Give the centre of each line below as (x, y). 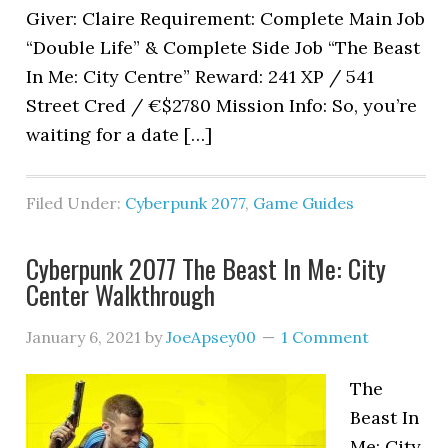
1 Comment (325, 337)
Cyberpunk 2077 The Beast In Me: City (206, 268)
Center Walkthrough (121, 294)
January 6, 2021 (84, 337)
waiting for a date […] (119, 134)
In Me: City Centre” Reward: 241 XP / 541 (200, 76)
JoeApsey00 (211, 337)
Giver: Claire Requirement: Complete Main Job (226, 18)
